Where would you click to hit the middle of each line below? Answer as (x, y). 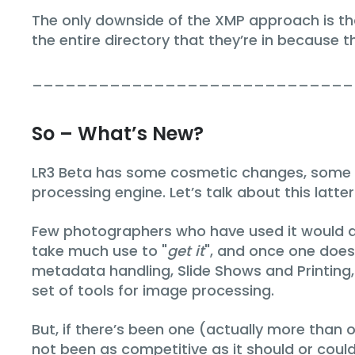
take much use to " (99, 250)
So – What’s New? (118, 133)
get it (186, 250)
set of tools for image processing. (153, 290)
